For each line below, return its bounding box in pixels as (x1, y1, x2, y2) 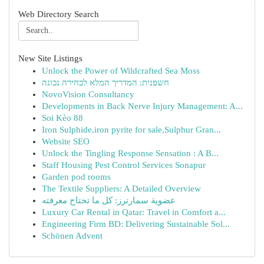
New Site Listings (18, 54, 82, 63)
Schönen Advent (42, 231, 103, 240)
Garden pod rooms (42, 172, 111, 181)
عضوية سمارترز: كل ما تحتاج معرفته (42, 196, 176, 205)
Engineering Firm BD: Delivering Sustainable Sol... (42, 219, 230, 229)
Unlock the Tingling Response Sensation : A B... (42, 148, 219, 158)
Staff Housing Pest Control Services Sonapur (42, 160, 206, 170)
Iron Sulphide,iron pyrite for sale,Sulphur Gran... (42, 125, 221, 134)
